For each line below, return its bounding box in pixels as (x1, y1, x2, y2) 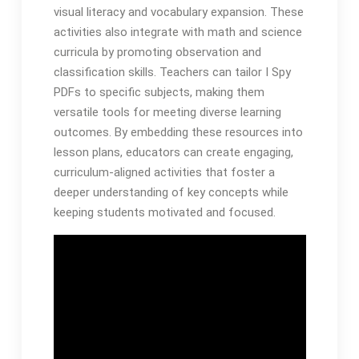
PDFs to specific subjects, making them (53, 84, 264, 99)
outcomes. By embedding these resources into (53, 124, 303, 139)
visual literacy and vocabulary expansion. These (53, 4, 304, 19)
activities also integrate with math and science (53, 24, 302, 39)
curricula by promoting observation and (53, 44, 261, 59)
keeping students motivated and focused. (53, 204, 276, 220)
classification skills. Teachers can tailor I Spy (53, 64, 291, 79)
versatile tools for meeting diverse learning (53, 104, 281, 119)
